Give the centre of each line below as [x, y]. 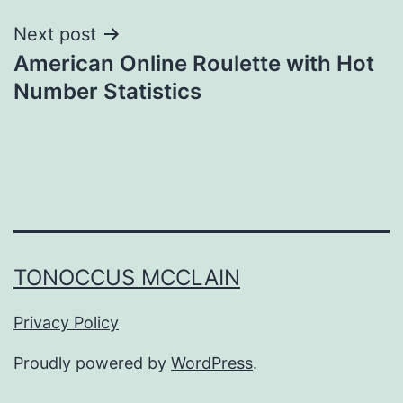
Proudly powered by [92, 363]
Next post [55, 34]
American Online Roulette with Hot [194, 63]
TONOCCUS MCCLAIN [127, 278]
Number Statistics [107, 91]
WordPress [212, 363]
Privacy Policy [66, 323]
